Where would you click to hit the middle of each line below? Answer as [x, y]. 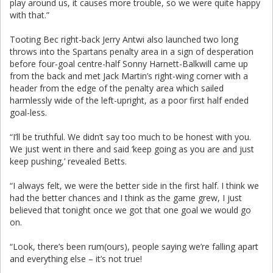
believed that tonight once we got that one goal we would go [130, 210]
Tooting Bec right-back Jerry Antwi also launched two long [124, 39]
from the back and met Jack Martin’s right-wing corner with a [129, 76]
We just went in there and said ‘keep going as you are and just [132, 149]
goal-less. [28, 112]
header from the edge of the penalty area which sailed [117, 88]
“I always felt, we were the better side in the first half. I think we [134, 186]
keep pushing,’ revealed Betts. [68, 161]
